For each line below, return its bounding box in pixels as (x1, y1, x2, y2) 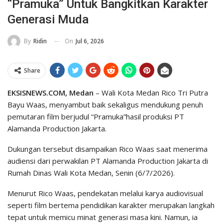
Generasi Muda (7, 12, 89, 26)
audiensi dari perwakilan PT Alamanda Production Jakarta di (7, 156, 208, 166)
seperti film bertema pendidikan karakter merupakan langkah (7, 200, 215, 211)
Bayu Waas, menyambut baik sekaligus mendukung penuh (7, 100, 203, 110)
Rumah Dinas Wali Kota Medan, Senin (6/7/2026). (7, 168, 175, 178)
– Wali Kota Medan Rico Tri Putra (94, 88, 208, 98)
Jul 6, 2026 (76, 36, 104, 45)
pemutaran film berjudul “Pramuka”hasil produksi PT (7, 111, 184, 122)
